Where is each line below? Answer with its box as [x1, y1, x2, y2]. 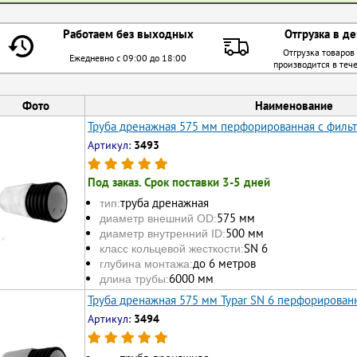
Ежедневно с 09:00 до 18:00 [69, 51, 186, 64]
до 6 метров [193, 256, 256, 272]
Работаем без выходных [62, 25, 194, 41]
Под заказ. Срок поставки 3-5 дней [88, 174, 270, 190]
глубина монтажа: [100, 257, 193, 271]
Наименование [255, 97, 333, 113]
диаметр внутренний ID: [100, 227, 226, 241]
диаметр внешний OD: [100, 212, 217, 226]
